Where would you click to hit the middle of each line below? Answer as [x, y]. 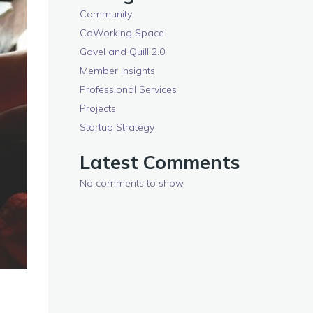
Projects [98, 108]
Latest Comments [160, 162]
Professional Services [128, 89]
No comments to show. [132, 183]
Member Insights [117, 71]
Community [106, 14]
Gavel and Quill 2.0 [122, 52]
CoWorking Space [122, 33]
